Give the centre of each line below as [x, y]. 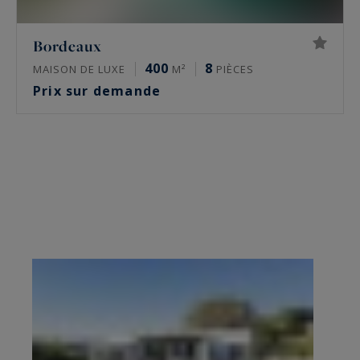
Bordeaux [67, 45]
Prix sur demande [99, 90]
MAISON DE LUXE [79, 69]
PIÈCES [233, 69]
